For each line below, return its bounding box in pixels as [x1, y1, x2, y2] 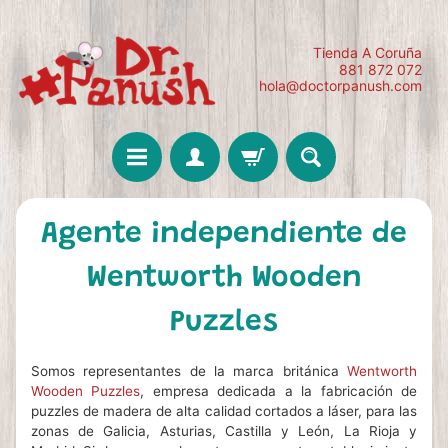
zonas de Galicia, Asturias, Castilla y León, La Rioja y [30, 423, 418, 440]
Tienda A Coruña [313, 44, 422, 62]
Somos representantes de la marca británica [30, 363, 348, 380]
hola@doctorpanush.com [259, 77, 422, 95]
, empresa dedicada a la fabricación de [140, 383, 418, 400]
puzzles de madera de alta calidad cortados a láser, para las [30, 403, 418, 420]
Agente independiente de [41, 220, 407, 251]
